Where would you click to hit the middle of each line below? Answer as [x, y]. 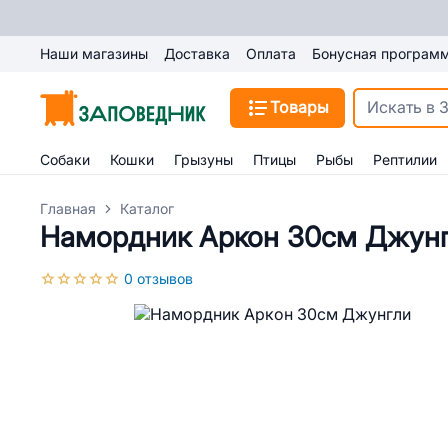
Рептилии [405, 160]
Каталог [147, 209]
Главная [68, 209]
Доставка [197, 54]
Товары [299, 107]
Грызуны [203, 160]
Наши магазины [94, 54]
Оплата [271, 54]
